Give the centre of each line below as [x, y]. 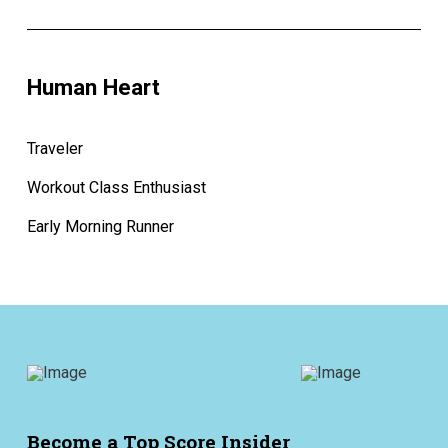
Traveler [54, 149]
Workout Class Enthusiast [116, 188]
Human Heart [93, 87]
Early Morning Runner [100, 226]
